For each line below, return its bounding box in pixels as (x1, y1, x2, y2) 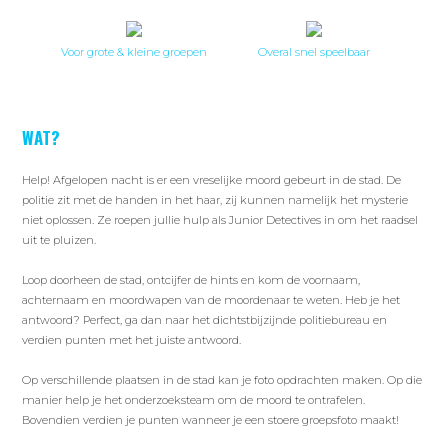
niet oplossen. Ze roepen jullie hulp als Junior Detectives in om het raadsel (22, 213, 419, 227)
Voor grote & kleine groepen (61, 45, 208, 59)
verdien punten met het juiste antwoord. (22, 333, 242, 347)
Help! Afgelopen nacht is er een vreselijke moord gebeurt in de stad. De (22, 173, 402, 187)
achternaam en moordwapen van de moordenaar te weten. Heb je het (22, 293, 401, 307)
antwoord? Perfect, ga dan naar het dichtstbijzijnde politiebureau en (22, 313, 388, 327)
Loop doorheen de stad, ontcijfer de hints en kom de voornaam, (22, 273, 361, 287)
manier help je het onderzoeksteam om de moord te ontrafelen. (22, 393, 366, 407)
